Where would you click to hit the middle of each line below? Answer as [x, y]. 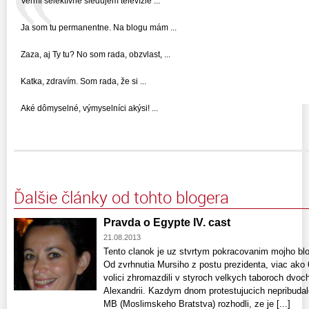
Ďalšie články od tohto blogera [121, 197]
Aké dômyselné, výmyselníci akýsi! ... [89, 108]
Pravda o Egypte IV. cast [167, 222]
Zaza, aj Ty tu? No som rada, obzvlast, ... [96, 54]
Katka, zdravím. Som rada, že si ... [83, 81]
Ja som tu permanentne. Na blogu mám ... [99, 28]
